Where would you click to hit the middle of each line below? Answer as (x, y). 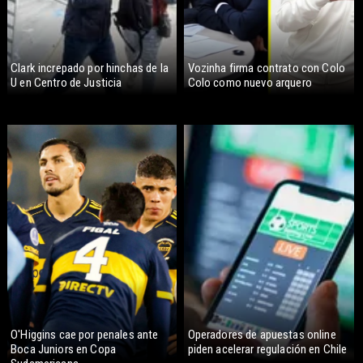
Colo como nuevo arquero (250, 82)
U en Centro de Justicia (66, 82)
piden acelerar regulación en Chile (267, 349)
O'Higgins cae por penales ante (85, 335)
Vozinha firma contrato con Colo (267, 68)
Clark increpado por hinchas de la (90, 68)
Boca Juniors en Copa (63, 349)
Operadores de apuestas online (262, 335)
